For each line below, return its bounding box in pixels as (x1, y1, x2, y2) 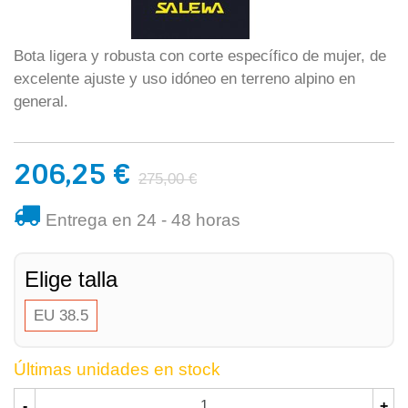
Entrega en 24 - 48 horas (46, 210, 240, 229)
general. (14, 93, 68, 110)
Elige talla (25, 267, 117, 291)
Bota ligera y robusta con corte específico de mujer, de (14, 47, 386, 65)
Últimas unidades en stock (14, 360, 220, 379)
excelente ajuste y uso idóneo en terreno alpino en (14, 70, 355, 87)
